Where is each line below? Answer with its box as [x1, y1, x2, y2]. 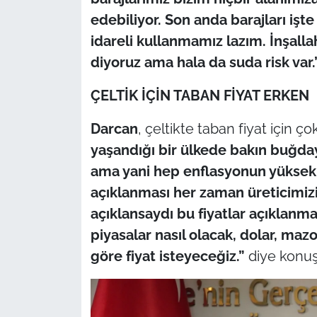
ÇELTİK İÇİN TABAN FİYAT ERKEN [90, 86, 309, 104]
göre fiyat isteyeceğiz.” [90, 247, 245, 265]
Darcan [90, 120, 138, 137]
